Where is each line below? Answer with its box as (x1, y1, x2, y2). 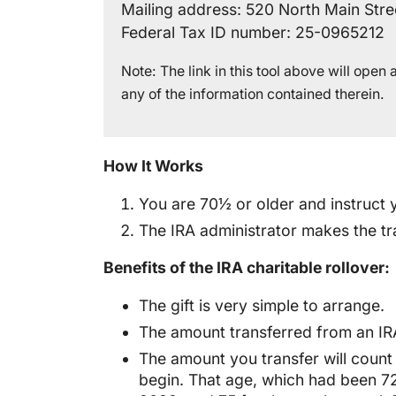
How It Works (103, 156, 203, 176)
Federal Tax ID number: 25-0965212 (121, 22, 385, 42)
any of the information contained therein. (121, 85, 385, 103)
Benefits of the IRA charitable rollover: (103, 258, 390, 278)
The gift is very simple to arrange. (139, 296, 385, 316)
